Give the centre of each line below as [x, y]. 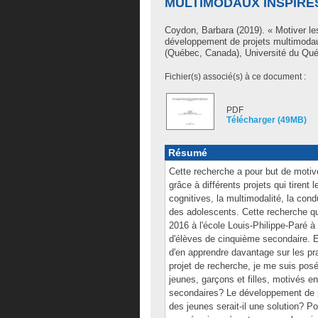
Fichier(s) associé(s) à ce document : [235, 77]
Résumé [188, 153]
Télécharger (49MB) [267, 120]
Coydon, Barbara [199, 30]
